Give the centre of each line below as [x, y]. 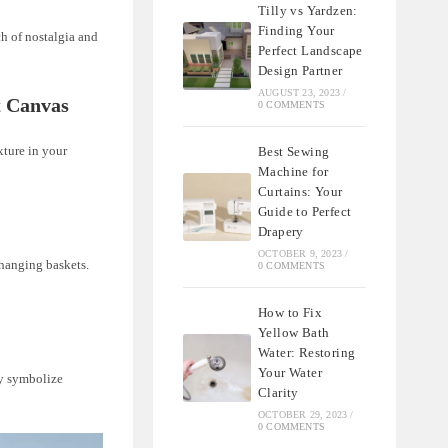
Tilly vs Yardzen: [308, 10]
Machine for [293, 171]
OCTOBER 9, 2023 [300, 253]
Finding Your [296, 30]
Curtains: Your [300, 191]
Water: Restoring [307, 352]
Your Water [290, 372]
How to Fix [290, 312]
